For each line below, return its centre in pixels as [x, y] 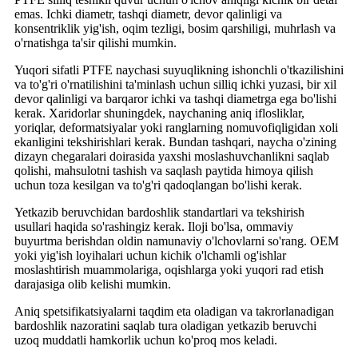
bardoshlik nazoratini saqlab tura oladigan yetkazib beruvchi [165, 326]
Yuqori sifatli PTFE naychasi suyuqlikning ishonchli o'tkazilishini [179, 70]
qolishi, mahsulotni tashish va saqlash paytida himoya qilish [164, 171]
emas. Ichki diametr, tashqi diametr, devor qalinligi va [148, 14]
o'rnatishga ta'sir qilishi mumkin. [95, 43]
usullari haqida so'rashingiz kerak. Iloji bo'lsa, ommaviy [154, 227]
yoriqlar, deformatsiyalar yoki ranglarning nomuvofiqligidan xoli [176, 128]
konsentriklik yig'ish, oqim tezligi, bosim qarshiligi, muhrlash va [175, 29]
